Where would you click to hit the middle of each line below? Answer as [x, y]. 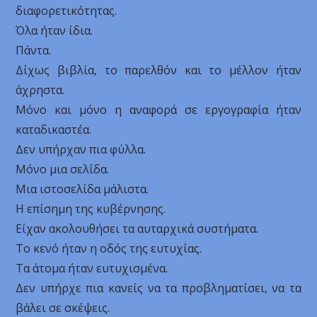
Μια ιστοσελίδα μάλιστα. [82, 189]
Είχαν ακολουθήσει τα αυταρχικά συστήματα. [137, 229]
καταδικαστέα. [54, 129]
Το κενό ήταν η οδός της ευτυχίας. [109, 248]
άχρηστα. [40, 90]
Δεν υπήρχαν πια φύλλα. [81, 149]
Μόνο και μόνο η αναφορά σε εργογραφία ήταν [158, 110]
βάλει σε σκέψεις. [63, 308]
